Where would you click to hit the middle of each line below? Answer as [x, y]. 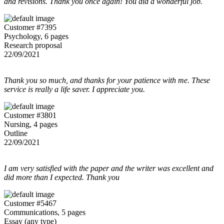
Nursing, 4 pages [31, 124]
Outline [16, 133]
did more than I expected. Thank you [62, 177]
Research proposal [33, 45]
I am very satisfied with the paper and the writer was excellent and [109, 168]
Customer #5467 [30, 203]
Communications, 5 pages [45, 212]
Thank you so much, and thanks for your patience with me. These [107, 80]
